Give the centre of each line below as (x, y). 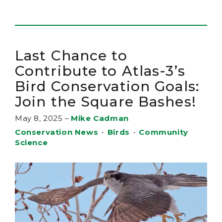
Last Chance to (71, 56)
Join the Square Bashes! (108, 102)
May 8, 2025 (39, 118)
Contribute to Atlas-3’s (100, 71)
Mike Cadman (100, 118)
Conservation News (57, 132)
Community (164, 132)
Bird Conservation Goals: (107, 86)
